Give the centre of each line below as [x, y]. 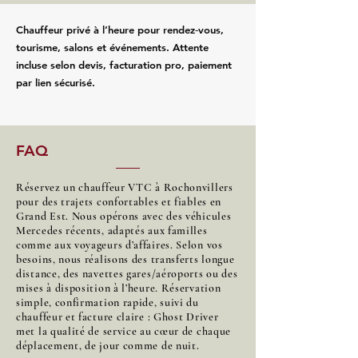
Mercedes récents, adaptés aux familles [112, 231]
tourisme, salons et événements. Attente [112, 48]
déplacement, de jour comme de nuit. [108, 346]
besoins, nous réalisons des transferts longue [125, 260]
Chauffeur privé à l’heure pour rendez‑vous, [120, 30]
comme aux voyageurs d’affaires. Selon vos [119, 245]
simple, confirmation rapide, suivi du [107, 303]
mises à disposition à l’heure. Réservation [119, 288]
